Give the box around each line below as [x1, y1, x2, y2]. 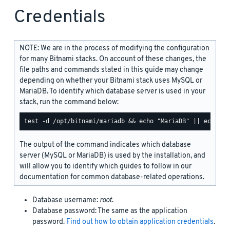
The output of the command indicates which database [20, 140, 191, 150]
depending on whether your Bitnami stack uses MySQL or [20, 75, 202, 86]
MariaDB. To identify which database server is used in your [20, 86, 205, 97]
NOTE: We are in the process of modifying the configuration [20, 43, 209, 53]
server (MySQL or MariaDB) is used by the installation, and [20, 150, 205, 161]
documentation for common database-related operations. [20, 172, 204, 182]
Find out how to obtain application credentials [66, 217, 214, 227]
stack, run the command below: [20, 97, 119, 107]
